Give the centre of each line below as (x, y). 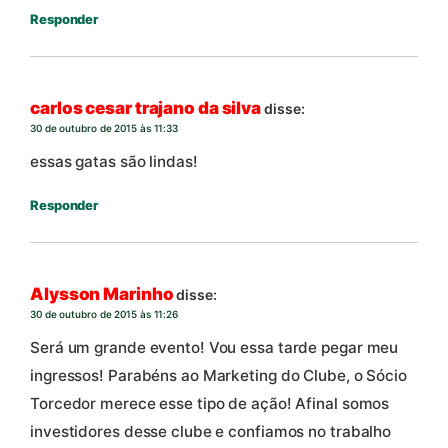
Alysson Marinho (102, 293)
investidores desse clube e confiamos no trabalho (211, 432)
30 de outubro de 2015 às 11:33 (104, 127)
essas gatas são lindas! (114, 162)
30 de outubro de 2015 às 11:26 (104, 313)
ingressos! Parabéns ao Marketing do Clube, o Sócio (218, 376)
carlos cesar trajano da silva (146, 107)
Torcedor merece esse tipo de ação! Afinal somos (210, 404)
